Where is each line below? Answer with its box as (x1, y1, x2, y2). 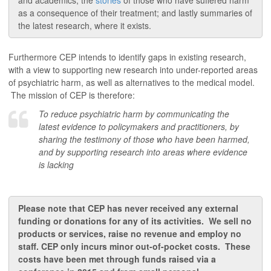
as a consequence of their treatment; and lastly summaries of (18, 7, 252, 19)
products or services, (18, 227, 108, 240)
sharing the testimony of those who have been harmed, (39, 133, 250, 146)
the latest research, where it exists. (18, 19, 151, 32)
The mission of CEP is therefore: (8, 89, 135, 102)
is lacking (39, 158, 74, 171)
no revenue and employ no (131, 227, 241, 240)
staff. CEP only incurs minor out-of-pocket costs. (18, 240, 225, 252)
